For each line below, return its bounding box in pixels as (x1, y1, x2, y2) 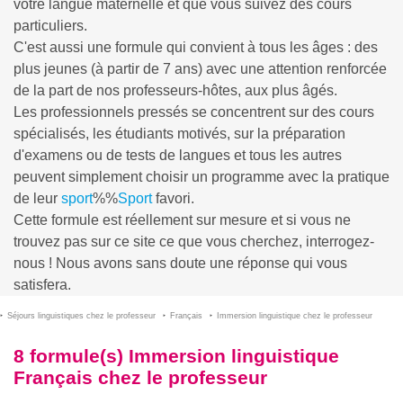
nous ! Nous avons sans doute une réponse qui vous (13, 255, 347, 271)
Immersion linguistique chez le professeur (217, 311, 372, 320)
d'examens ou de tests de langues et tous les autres (13, 148, 342, 163)
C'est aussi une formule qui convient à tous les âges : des (13, 40, 378, 55)
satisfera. (13, 277, 71, 292)
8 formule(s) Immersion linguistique (13, 345, 339, 366)
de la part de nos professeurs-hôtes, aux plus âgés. (13, 83, 337, 98)
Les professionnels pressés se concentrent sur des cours (13, 104, 374, 120)
